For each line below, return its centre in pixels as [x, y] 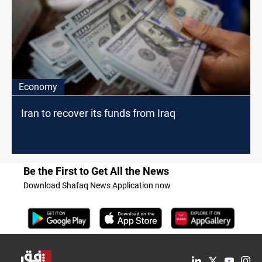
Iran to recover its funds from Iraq [98, 113]
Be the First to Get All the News [96, 171]
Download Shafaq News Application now [97, 185]
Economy [38, 87]
